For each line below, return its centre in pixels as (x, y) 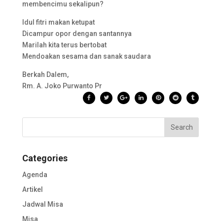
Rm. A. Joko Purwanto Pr (62, 86)
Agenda (35, 175)
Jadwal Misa (42, 204)
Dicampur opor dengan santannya (77, 34)
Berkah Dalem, (45, 74)
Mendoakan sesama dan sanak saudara (86, 56)
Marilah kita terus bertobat (64, 45)
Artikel (32, 189)
